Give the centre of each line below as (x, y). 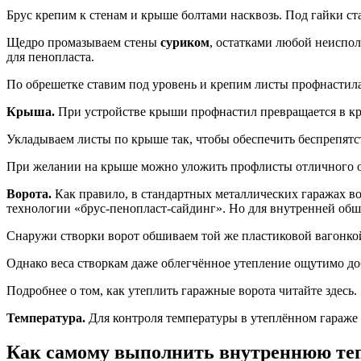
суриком (185, 43)
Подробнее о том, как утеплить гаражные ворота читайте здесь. (182, 291)
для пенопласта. (50, 57)
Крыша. (31, 112)
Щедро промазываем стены (83, 43)
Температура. (46, 318)
